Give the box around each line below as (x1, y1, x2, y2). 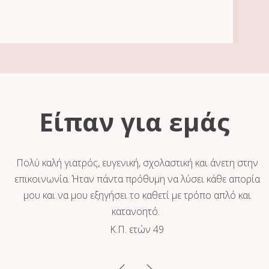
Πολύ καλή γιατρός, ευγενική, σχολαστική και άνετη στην (16, 156, 258, 170)
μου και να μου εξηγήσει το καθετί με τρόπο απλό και (23, 189, 251, 202)
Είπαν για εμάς (39, 104, 230, 139)
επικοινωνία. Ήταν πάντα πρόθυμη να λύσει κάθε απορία (14, 172, 260, 186)
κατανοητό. (112, 205, 163, 219)
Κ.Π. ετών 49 (110, 223, 165, 237)
